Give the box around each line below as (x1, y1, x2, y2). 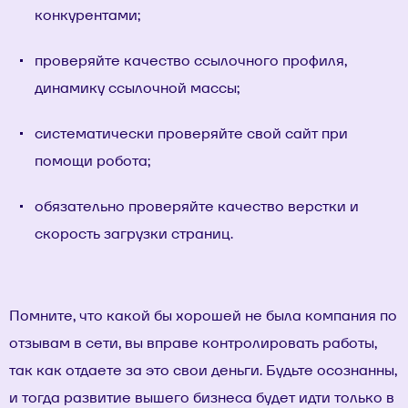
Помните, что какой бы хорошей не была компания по (9, 306, 397, 326)
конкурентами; (35, 5, 140, 25)
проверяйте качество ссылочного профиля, (35, 51, 347, 71)
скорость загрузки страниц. (35, 224, 233, 244)
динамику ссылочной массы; (35, 78, 240, 98)
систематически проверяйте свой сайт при (35, 124, 348, 144)
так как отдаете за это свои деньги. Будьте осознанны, (9, 361, 397, 381)
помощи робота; (35, 151, 150, 171)
